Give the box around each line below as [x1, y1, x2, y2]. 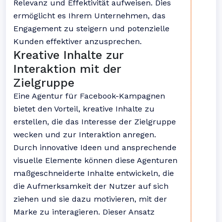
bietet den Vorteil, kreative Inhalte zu [13, 104, 155, 113]
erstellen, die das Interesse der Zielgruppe [13, 117, 176, 126]
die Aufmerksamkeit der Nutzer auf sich [13, 181, 168, 191]
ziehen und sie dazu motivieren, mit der [13, 194, 167, 204]
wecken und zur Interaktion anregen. [13, 130, 156, 139]
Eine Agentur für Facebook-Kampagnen [13, 91, 165, 101]
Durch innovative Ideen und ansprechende [13, 143, 176, 152]
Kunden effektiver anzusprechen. [13, 37, 142, 46]
